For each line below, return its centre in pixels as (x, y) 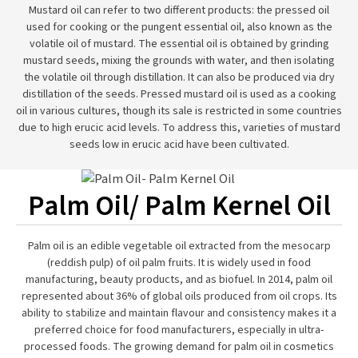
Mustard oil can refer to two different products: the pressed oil (179, 10)
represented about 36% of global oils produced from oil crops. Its (179, 296)
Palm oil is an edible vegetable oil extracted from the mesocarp (179, 246)
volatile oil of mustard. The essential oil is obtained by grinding (179, 44)
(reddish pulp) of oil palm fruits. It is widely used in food (179, 263)
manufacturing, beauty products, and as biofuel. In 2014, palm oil (179, 280)
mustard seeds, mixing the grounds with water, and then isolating (179, 61)
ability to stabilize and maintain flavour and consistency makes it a (179, 313)
